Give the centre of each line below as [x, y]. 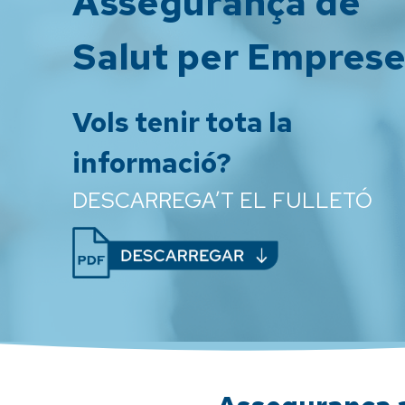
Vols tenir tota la [183, 122]
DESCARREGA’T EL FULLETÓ [222, 200]
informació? [152, 163]
